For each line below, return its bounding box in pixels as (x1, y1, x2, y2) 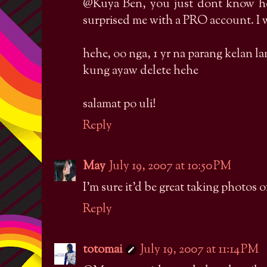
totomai (83, 241, 122, 259)
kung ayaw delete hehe (83, 62, 198, 80)
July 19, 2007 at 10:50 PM (109, 157, 231, 175)
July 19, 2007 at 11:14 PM (140, 241, 259, 259)
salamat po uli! (83, 95, 156, 113)
